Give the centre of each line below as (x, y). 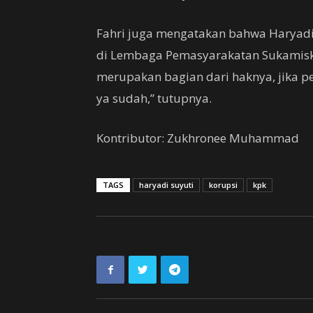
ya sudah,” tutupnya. (154, 98)
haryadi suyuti (166, 185)
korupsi (223, 185)
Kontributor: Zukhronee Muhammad (198, 138)
